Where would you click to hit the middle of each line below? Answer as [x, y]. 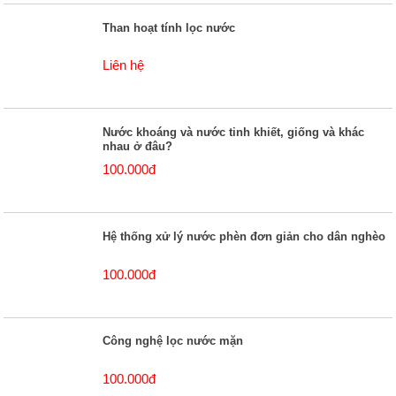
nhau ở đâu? [138, 146]
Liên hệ [124, 65]
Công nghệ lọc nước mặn [173, 341]
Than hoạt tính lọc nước [169, 27]
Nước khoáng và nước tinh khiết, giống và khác [234, 132]
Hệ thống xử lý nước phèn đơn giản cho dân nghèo [244, 237]
